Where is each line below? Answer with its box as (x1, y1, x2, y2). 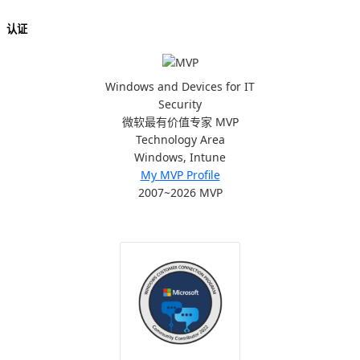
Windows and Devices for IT (105, 79, 255, 95)
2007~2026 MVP (137, 185, 223, 201)
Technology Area (135, 132, 225, 148)
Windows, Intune (134, 149, 226, 166)
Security (158, 96, 202, 112)
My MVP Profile (140, 167, 220, 183)
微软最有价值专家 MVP (121, 114, 239, 130)
